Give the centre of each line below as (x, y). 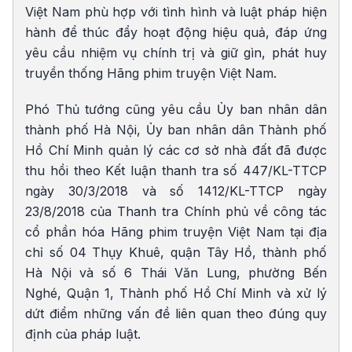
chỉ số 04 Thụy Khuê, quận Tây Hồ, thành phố (176, 253)
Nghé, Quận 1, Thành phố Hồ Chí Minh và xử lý (176, 293)
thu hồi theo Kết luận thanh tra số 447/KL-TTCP (176, 171)
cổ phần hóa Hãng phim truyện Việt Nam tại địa (176, 232)
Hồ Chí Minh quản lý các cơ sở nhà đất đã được (176, 150)
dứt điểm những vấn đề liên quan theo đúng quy (176, 314)
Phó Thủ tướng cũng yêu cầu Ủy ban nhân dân (176, 110)
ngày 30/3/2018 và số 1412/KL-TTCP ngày (176, 191)
